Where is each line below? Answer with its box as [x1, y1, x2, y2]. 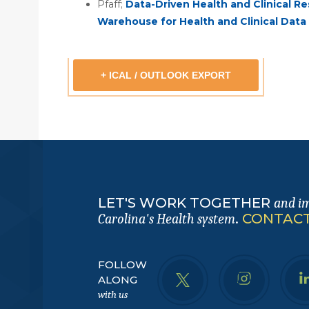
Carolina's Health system [98, 210, 235, 227]
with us [98, 288, 128, 301]
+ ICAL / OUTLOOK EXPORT [101, 69, 231, 81]
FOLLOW [98, 258, 147, 272]
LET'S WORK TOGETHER [98, 194, 274, 211]
